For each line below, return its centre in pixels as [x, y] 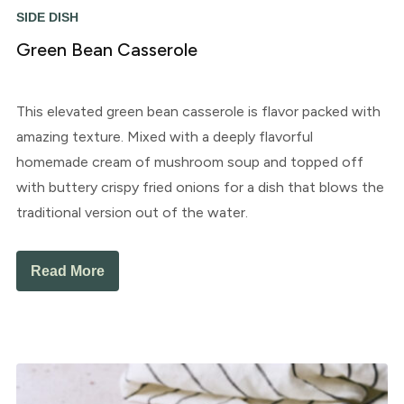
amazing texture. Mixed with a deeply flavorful [164, 137]
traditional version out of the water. [132, 213]
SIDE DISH [47, 18]
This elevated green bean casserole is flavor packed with [198, 112]
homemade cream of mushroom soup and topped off [189, 162]
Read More [67, 271]
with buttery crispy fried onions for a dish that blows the [200, 188]
